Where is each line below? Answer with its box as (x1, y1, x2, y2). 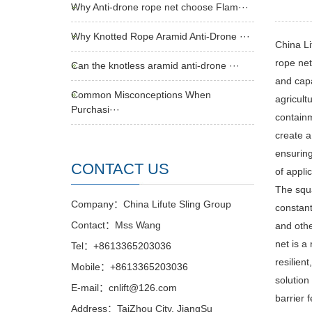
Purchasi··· (71, 104, 120, 115)
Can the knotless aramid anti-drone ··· (71, 60, 240, 71)
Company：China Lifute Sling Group (71, 198, 231, 210)
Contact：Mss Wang (71, 219, 161, 231)
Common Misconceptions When (71, 89, 211, 100)
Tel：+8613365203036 (71, 240, 171, 251)
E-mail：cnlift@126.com (71, 282, 177, 293)
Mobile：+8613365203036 (71, 261, 188, 272)
